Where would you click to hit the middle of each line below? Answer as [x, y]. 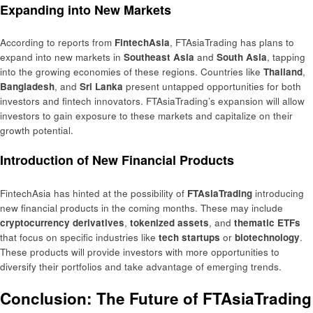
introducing [278, 193]
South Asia [242, 57]
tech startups [189, 237]
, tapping [286, 57]
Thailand [283, 72]
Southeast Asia [159, 57]
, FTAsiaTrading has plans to [232, 43]
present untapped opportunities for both [212, 87]
